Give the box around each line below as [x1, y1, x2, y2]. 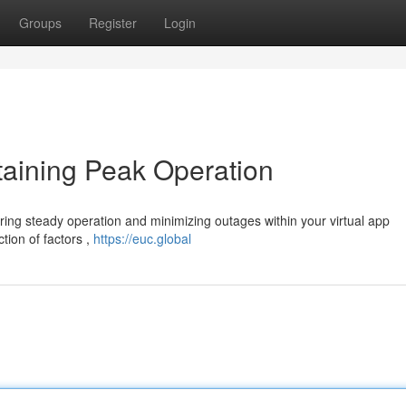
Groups [19, 14, 62, 32]
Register [89, 14, 137, 32]
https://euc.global [93, 229, 191, 247]
